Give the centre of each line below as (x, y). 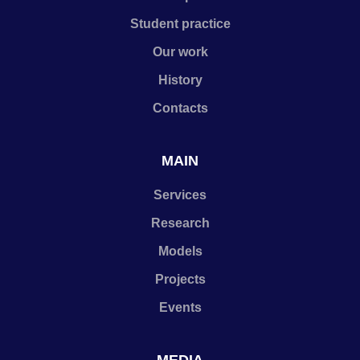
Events (180, 307)
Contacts (180, 108)
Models (180, 251)
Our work (180, 52)
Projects (180, 279)
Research (180, 223)
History (180, 80)
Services (180, 195)
